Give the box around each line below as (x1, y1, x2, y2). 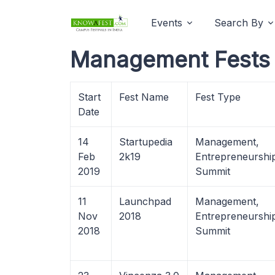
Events (151, 17, 182, 29)
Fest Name (119, 91, 169, 103)
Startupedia (119, 136, 172, 148)
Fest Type (195, 91, 241, 103)
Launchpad (119, 195, 171, 207)
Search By (214, 17, 263, 29)
